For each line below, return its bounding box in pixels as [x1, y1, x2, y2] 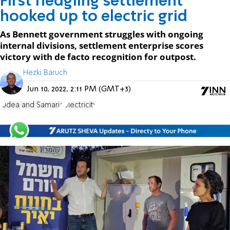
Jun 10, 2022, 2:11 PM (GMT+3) [27, 85, 131, 93]
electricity [64, 101, 97, 109]
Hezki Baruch [23, 69, 67, 76]
